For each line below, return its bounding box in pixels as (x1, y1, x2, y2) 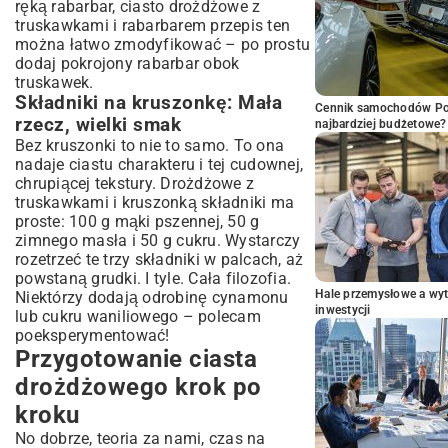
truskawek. (15, 73, 94, 92)
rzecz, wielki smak (15, 114, 181, 136)
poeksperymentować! (15, 326, 170, 345)
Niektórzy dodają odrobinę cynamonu (15, 288, 289, 307)
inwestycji (315, 303, 371, 317)
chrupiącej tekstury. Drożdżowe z (15, 174, 254, 193)
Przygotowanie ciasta (15, 345, 257, 373)
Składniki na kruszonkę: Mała (15, 92, 282, 114)
